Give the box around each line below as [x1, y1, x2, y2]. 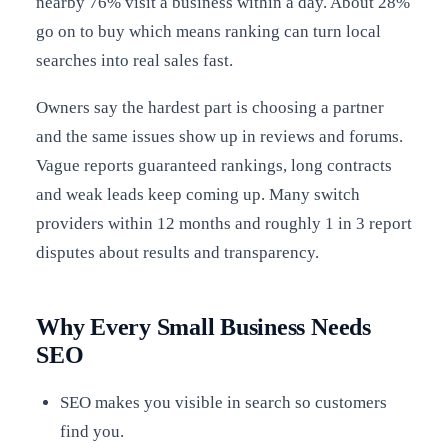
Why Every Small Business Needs [36, 313, 371, 340]
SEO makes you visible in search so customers [59, 392, 387, 412]
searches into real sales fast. [36, 50, 233, 70]
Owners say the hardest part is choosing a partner [36, 98, 384, 118]
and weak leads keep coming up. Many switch [36, 185, 360, 205]
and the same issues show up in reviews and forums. [36, 127, 403, 147]
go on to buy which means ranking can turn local [36, 21, 381, 41]
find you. [59, 421, 124, 441]
